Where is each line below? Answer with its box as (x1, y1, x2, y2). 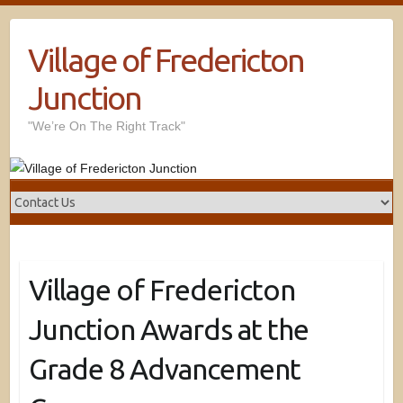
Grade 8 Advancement (28, 353, 300, 385)
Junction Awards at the (28, 313, 309, 345)
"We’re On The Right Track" (28, 119, 186, 133)
